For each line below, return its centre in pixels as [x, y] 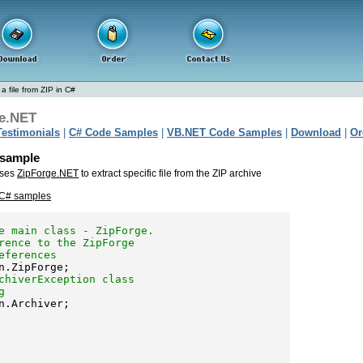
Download [316, 132]
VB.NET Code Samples [224, 132]
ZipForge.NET [48, 173]
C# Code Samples [113, 132]
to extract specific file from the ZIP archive [170, 173]
